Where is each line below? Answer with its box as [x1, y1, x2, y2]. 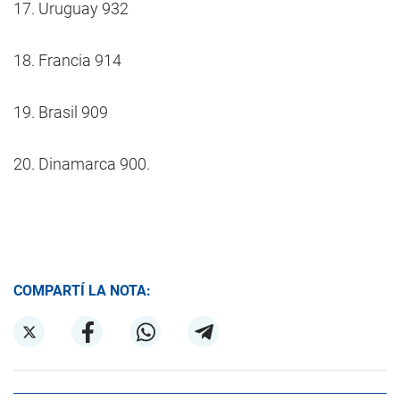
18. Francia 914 [13, 51, 121, 70]
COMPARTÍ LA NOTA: [13, 282, 151, 299]
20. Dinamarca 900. [13, 154, 150, 173]
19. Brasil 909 [13, 103, 108, 121]
